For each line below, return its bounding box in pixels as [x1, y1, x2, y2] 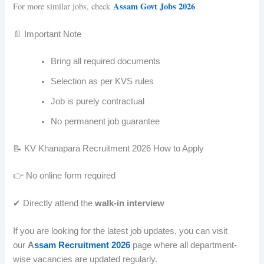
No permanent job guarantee [51, 117, 160, 126]
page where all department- [130, 240, 237, 250]
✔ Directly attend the [13, 199, 95, 209]
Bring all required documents [51, 57, 161, 66]
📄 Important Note [13, 29, 82, 39]
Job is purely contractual [51, 97, 145, 106]
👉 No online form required [13, 170, 116, 180]
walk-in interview [95, 199, 165, 209]
